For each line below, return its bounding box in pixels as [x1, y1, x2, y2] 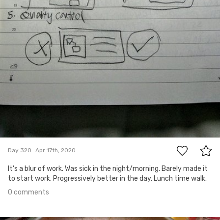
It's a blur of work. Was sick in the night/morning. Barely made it [8, 164, 208, 173]
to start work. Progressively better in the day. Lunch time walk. [8, 174, 207, 183]
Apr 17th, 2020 [35, 147, 76, 154]
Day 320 [8, 147, 31, 154]
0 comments [8, 188, 49, 196]
